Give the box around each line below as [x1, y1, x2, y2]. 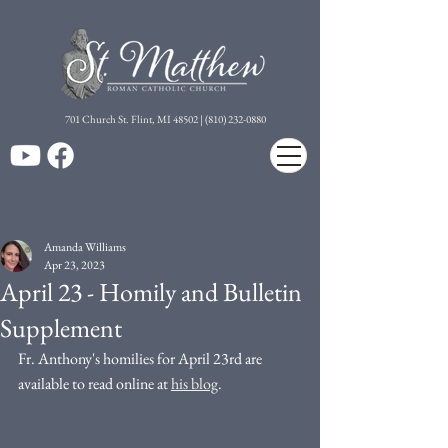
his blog [171, 373, 218, 394]
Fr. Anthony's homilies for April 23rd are [18, 348, 265, 369]
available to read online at [18, 373, 171, 394]
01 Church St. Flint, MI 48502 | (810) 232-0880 [70, 112, 266, 126]
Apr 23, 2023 [44, 257, 105, 273]
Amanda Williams [44, 239, 126, 255]
